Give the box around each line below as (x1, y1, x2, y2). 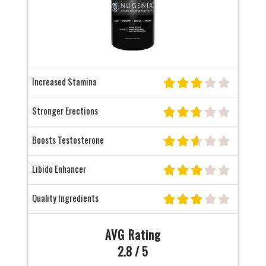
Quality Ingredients (31, 191, 99, 205)
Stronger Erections (31, 104, 98, 118)
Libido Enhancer (31, 162, 86, 176)
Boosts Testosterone (31, 133, 104, 147)
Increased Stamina (31, 75, 97, 88)
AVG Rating (104, 226, 161, 244)
